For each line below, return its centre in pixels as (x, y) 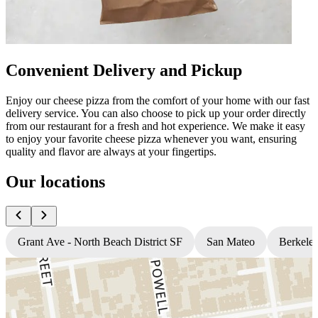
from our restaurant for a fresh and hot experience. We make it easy (155, 126)
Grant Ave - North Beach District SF (100, 241)
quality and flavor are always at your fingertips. (111, 151)
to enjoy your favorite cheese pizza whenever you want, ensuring (151, 138)
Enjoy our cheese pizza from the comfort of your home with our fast (158, 100)
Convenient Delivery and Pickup (124, 70)
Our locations (55, 181)
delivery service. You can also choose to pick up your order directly (156, 113)
